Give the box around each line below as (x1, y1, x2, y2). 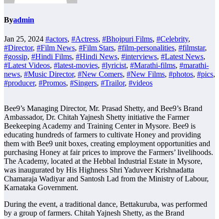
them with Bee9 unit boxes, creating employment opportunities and (4, 139, 210, 148)
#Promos (39, 79, 66, 88)
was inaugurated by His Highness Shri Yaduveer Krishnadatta (4, 166, 194, 175)
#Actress (71, 35, 98, 44)
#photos (169, 70, 193, 79)
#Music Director (24, 70, 74, 79)
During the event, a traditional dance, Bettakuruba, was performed (4, 200, 207, 209)
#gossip (4, 52, 27, 61)
